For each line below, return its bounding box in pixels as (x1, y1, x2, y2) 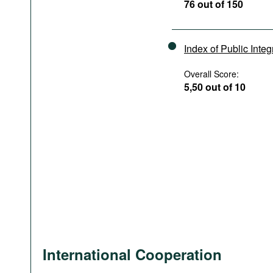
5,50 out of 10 (184, 80, 246, 94)
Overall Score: (184, 68, 239, 80)
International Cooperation (43, 244, 222, 264)
